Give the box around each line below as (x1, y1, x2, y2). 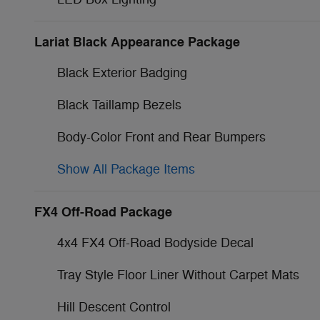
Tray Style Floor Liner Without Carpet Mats (57, 266, 299, 283)
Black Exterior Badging (57, 64, 187, 81)
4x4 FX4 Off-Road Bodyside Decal (57, 234, 254, 251)
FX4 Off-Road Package (34, 203, 172, 221)
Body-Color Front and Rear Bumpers (57, 129, 266, 145)
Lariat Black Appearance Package (34, 33, 240, 51)
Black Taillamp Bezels (57, 96, 181, 113)
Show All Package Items (57, 161, 195, 177)
